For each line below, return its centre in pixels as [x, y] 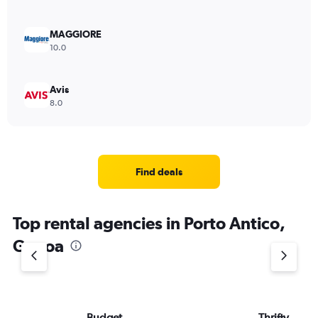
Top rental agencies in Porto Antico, [149, 223]
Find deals [159, 172]
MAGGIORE [76, 34]
